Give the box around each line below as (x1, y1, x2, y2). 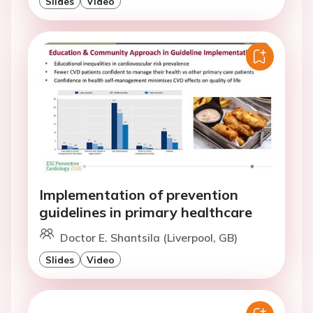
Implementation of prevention (39, 185, 238, 203)
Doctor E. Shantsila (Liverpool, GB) (60, 230, 238, 245)
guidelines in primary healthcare (39, 203, 252, 221)
